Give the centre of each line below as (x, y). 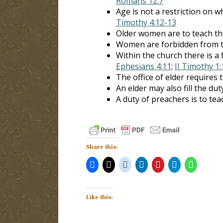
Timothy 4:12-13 (146, 22)
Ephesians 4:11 (143, 66)
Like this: (99, 197)
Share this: (102, 147)
